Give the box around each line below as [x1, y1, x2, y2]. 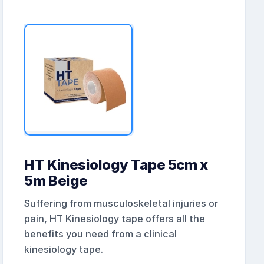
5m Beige [24, 172, 88, 190]
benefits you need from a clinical [24, 228, 177, 240]
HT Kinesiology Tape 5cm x [24, 156, 208, 174]
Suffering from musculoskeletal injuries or [24, 197, 219, 210]
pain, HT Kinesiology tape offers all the [24, 213, 206, 225]
